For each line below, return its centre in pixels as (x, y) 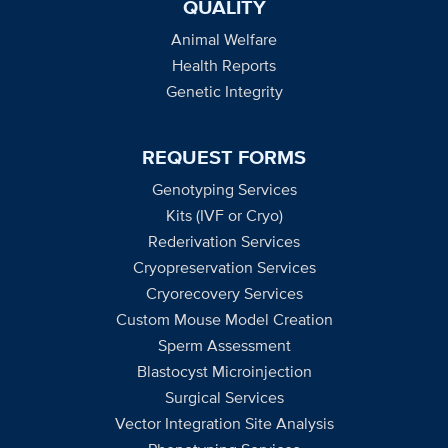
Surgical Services (224, 397)
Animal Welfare (224, 39)
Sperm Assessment (224, 345)
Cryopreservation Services (224, 267)
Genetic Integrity (224, 91)
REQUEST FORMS (224, 156)
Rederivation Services (224, 241)
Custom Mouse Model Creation (224, 319)
